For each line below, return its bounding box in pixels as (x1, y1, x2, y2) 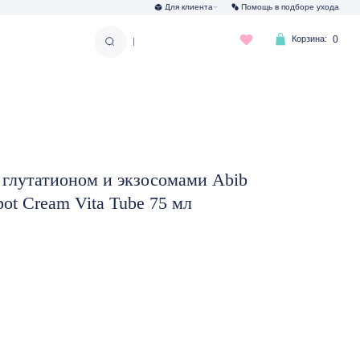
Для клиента (69, 2, 113, 10)
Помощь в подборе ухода (137, 2, 226, 10)
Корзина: (182, 30, 215, 39)
